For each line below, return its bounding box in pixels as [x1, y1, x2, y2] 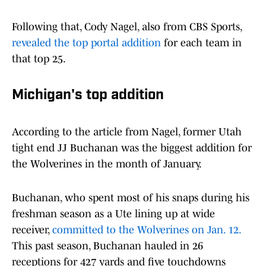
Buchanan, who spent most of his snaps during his [12, 192, 249, 204]
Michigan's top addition [12, 88, 164, 103]
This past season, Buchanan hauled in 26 [12, 240, 203, 252]
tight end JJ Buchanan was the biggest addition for [12, 142, 252, 154]
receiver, [12, 224, 52, 236]
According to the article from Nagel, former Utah [12, 126, 242, 138]
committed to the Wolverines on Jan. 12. [52, 224, 240, 236]
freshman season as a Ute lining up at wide [12, 208, 215, 220]
